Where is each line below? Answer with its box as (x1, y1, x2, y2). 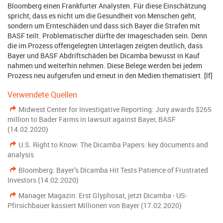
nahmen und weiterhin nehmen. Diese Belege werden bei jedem (7, 61, 202, 70)
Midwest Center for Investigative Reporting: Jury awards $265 (18, 105, 212, 114)
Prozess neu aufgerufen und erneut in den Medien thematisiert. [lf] (7, 71, 213, 80)
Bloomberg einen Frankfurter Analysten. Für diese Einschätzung (7, 1, 206, 10)
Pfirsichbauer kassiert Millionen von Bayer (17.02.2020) (7, 201, 182, 210)
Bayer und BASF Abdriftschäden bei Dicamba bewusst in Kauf (7, 51, 200, 60)
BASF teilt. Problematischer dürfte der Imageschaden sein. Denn (7, 31, 207, 40)
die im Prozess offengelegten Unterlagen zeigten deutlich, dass (7, 41, 203, 50)
